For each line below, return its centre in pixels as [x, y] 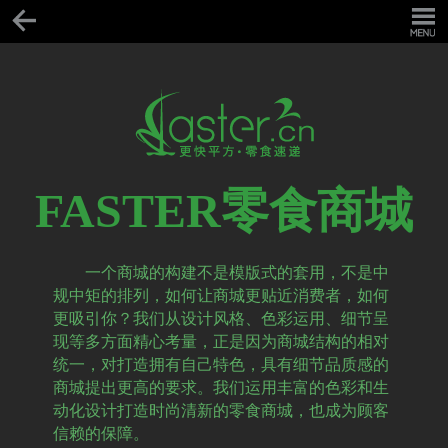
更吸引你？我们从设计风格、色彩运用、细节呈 [220, 318]
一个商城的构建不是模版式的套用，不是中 [236, 272]
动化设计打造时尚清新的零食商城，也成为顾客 [220, 410]
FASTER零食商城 [224, 210]
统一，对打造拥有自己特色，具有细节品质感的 [220, 364]
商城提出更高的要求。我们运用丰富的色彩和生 [220, 387]
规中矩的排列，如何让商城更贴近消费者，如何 [220, 295]
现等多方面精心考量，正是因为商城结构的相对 [220, 341]
